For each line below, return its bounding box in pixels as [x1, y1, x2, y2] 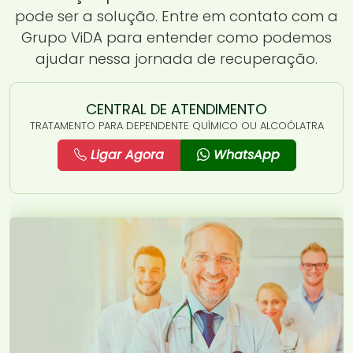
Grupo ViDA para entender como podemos [21, 27, 332, 47]
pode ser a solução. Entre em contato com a [15, 6, 338, 26]
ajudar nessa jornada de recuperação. [35, 48, 318, 69]
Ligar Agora [86, 145, 164, 164]
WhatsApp [209, 145, 280, 164]
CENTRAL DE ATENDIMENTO [86, 98, 267, 119]
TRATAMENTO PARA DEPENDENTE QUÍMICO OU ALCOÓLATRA [29, 117, 324, 133]
